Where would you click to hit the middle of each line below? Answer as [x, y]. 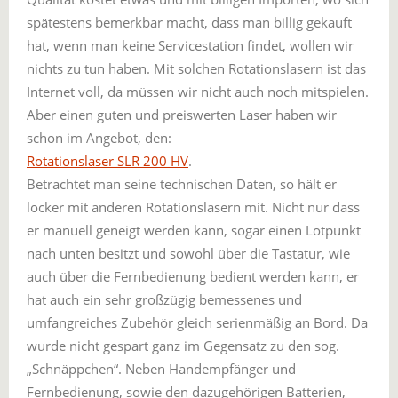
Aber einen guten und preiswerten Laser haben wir [182, 115]
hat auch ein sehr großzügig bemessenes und [164, 299]
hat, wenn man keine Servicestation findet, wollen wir [190, 45]
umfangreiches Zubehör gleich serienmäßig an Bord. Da [197, 322]
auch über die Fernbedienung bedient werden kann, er [193, 276]
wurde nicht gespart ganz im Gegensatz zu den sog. [183, 346]
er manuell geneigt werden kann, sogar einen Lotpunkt [194, 230]
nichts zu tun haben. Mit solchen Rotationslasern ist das [196, 68]
